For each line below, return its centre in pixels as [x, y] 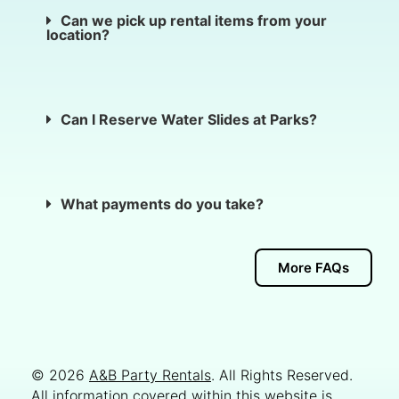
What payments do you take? [162, 204]
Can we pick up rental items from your [194, 21]
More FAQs [313, 268]
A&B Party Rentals [150, 375]
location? [78, 35]
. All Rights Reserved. [282, 375]
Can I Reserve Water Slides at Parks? [189, 120]
